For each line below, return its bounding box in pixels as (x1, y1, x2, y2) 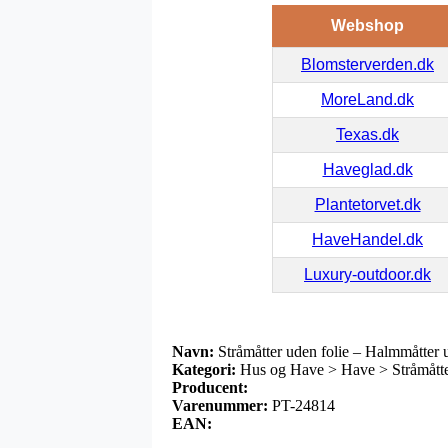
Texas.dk (336, 125, 399, 143)
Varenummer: (172, 396, 268, 414)
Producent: (172, 378, 248, 396)
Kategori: (172, 360, 236, 378)
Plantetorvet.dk (314, 195, 421, 213)
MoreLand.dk (321, 90, 414, 108)
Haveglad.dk (322, 160, 413, 178)
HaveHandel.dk (312, 230, 423, 248)
